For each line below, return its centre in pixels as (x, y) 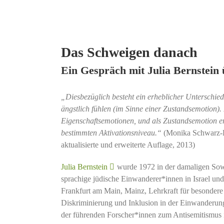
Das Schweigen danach (129, 52)
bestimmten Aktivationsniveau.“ (112, 132)
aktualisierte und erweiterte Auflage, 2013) (129, 144)
